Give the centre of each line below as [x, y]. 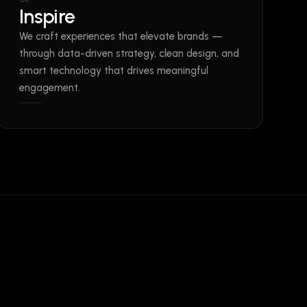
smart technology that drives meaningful [113, 71]
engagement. [49, 88]
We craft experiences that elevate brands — [120, 36]
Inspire [47, 16]
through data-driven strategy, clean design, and [129, 53]
